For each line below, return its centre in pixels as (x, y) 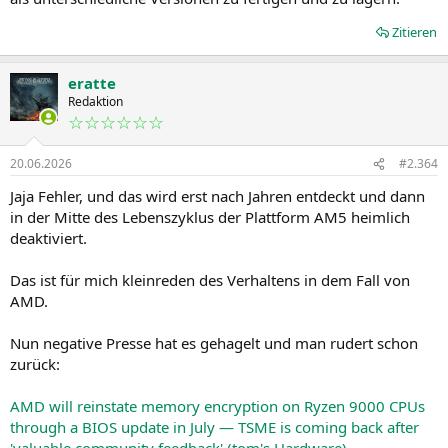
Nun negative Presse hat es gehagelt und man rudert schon (214, 343)
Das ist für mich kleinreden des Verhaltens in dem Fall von (210, 280)
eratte (92, 83)
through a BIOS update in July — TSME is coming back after (214, 427)
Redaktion (95, 101)
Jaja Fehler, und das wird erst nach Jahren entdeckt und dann (217, 196)
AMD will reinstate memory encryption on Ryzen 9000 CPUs (217, 406)
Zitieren (414, 32)
